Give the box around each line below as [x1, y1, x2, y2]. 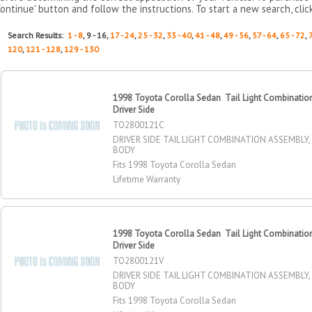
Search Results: [8, 29, 68, 40]
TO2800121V [113, 254, 164, 267]
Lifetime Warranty [113, 173, 181, 185]
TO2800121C [113, 118, 165, 131]
